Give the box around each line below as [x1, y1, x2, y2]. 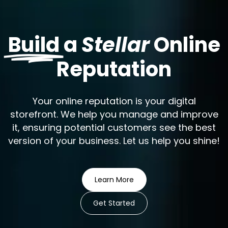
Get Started [93, 198, 135, 209]
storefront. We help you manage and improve [10, 108, 218, 121]
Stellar [81, 30, 150, 59]
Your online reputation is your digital [32, 95, 196, 108]
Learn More [94, 175, 134, 185]
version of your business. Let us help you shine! [8, 134, 220, 148]
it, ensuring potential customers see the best [12, 121, 216, 134]
